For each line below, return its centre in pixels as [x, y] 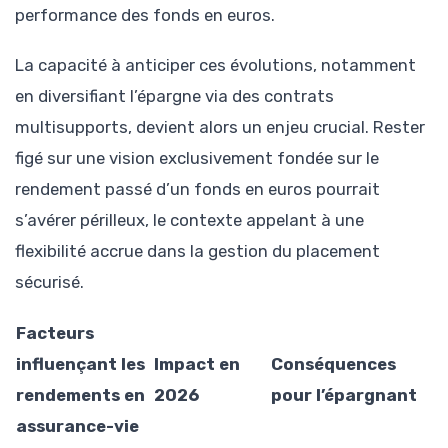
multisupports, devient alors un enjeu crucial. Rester [220, 127]
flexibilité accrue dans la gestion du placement [197, 251]
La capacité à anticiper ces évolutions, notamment [215, 65]
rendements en [80, 395]
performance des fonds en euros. [145, 14]
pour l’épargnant [344, 395]
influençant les [80, 364]
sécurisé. [49, 282]
